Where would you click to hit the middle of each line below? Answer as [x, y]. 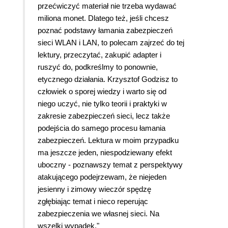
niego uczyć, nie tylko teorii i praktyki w [102, 104]
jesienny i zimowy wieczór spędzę [94, 189]
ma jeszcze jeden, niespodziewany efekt [105, 153]
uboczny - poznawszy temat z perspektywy [110, 165]
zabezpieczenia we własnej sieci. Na [98, 214]
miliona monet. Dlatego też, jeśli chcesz [103, 18]
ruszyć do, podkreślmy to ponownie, [98, 67]
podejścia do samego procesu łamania [102, 128]
